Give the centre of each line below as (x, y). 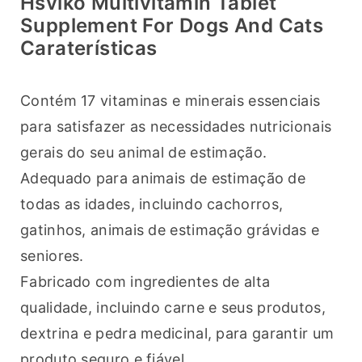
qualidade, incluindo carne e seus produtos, (173, 308)
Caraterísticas (89, 48)
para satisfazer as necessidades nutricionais (176, 127)
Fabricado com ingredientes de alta (145, 282)
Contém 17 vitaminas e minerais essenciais (170, 101)
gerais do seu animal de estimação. (144, 153)
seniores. (52, 256)
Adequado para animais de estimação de (163, 179)
